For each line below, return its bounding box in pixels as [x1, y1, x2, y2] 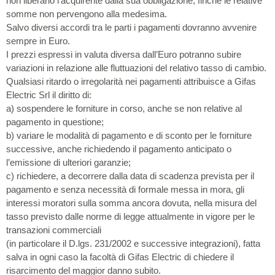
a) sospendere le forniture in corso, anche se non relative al [6, 103, 242, 114]
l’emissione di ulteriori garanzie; [6, 157, 131, 168]
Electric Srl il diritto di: [6, 89, 91, 100]
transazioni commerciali [6, 224, 101, 235]
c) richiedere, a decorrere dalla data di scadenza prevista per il [6, 170, 254, 181]
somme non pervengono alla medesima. [6, 8, 167, 19]
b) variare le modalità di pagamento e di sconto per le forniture [6, 130, 252, 141]
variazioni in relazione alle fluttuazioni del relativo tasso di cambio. [6, 62, 266, 73]
